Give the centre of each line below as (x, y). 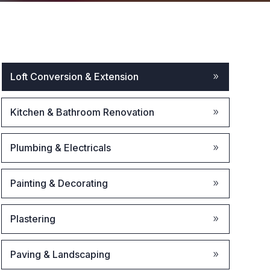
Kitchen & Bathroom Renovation (82, 112)
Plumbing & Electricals (60, 148)
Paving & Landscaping (60, 254)
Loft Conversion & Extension (74, 77)
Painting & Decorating (59, 183)
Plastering (33, 219)
